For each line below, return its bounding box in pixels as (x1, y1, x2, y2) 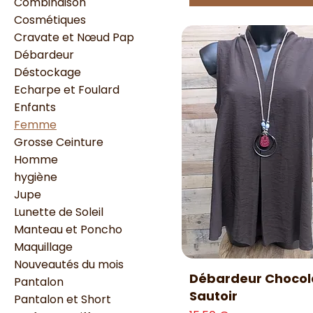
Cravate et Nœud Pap (14, 29, 134, 45)
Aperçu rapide (235, 269, 304, 284)
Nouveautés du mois (14, 256, 124, 272)
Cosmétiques (14, 12, 86, 28)
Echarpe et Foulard (14, 82, 119, 98)
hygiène (14, 169, 57, 185)
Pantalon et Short (14, 291, 111, 307)
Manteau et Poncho (14, 221, 122, 238)
